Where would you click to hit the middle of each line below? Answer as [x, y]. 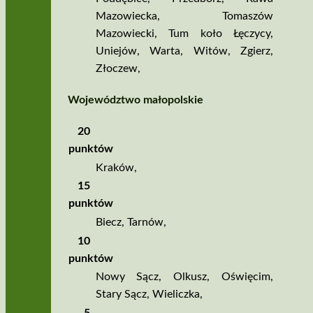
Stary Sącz [121, 294]
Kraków [115, 167]
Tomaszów [247, 16]
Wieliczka [176, 294]
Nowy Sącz [127, 277]
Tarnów [145, 223]
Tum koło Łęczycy [219, 34]
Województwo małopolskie [135, 100]
